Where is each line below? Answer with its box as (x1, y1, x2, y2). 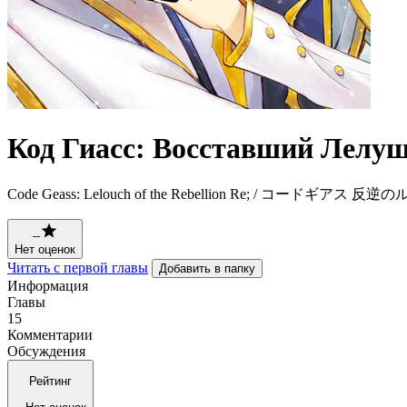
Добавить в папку (159, 261, 255, 275)
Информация (7, 277, 88, 293)
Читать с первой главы (7, 259, 148, 275)
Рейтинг (29, 374, 72, 389)
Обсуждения (7, 342, 85, 359)
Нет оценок (15, 242, 75, 256)
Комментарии (7, 326, 93, 342)
